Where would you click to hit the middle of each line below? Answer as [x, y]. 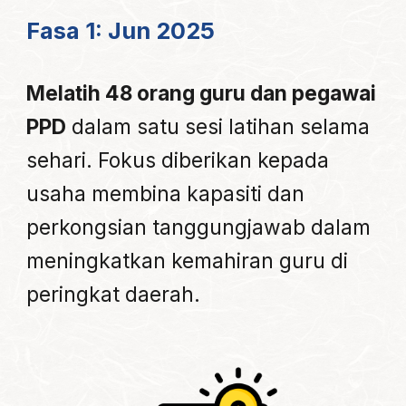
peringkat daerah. [114, 295]
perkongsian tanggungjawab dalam [199, 227]
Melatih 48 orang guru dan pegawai [202, 93]
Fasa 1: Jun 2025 [121, 31]
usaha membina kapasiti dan [166, 194]
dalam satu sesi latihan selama [218, 127]
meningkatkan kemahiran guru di [188, 261]
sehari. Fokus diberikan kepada [178, 160]
